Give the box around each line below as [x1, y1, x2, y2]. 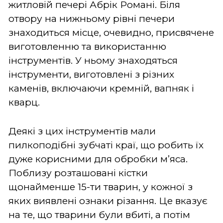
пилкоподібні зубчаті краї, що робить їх [8, 139, 204, 151]
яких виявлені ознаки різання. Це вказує [8, 195, 208, 207]
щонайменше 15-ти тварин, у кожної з [8, 181, 193, 193]
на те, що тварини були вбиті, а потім [8, 209, 190, 221]
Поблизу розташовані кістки [8, 167, 148, 179]
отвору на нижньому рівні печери [8, 12, 175, 24]
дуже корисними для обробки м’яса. [8, 153, 188, 165]
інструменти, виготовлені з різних [8, 68, 174, 80]
